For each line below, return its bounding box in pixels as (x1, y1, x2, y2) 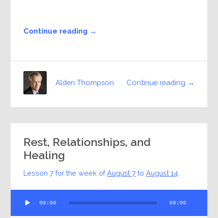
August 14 (146, 169, 179, 178)
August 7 (107, 169, 136, 178)
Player (10, 203, 32, 212)
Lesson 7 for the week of (23, 169, 108, 178)
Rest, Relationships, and (23, 135, 151, 149)
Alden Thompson (55, 78, 114, 87)
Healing (23, 148, 66, 162)
